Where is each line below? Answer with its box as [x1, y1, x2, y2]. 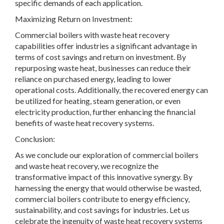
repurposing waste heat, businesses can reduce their [15, 63, 191, 73]
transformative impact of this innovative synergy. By [15, 172, 192, 182]
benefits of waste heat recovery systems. [15, 118, 154, 128]
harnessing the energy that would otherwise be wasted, [15, 183, 201, 193]
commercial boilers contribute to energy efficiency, [15, 194, 189, 204]
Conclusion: [15, 134, 55, 144]
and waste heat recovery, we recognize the [15, 161, 158, 171]
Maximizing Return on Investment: [15, 14, 132, 24]
